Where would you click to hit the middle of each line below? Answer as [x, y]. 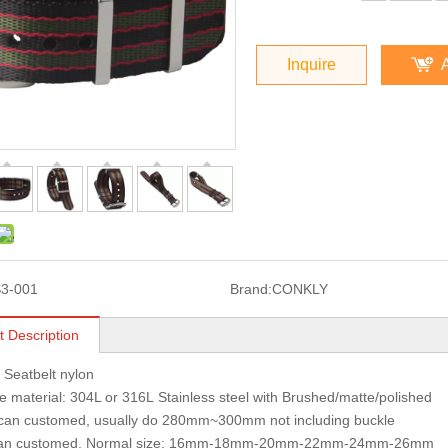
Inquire [311, 64]
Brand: [250, 289]
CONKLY [299, 289]
